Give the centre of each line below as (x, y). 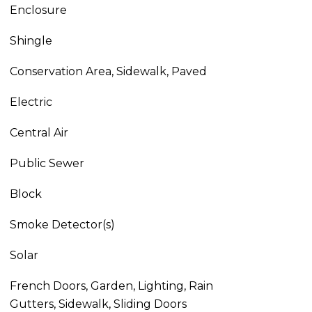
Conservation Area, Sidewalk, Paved (108, 71)
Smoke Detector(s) (62, 225)
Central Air (39, 133)
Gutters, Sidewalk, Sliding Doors (98, 304)
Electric (31, 102)
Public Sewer (47, 163)
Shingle (31, 41)
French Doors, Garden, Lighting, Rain (111, 286)
